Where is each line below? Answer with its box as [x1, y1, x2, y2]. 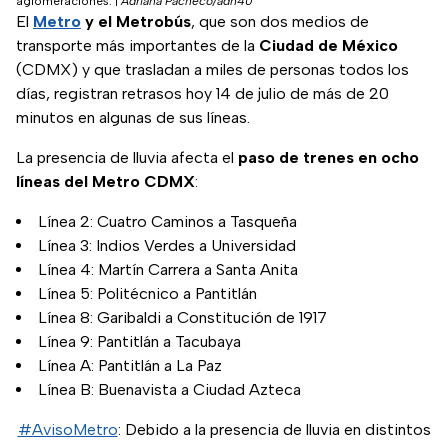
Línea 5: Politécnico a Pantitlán [38, 284, 257, 304]
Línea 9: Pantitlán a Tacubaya [38, 332, 241, 352]
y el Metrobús [81, 12, 191, 32]
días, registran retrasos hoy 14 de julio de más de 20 [16, 84, 389, 104]
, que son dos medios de [191, 12, 369, 32]
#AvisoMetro [17, 420, 118, 440]
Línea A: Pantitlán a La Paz [38, 356, 222, 376]
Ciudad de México [259, 36, 398, 56]
